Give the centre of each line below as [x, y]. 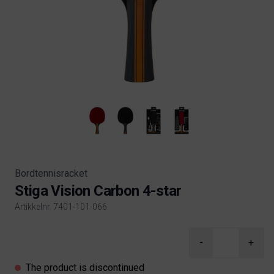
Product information [56, 234]
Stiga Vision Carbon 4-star [98, 191]
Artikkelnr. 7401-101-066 [61, 207]
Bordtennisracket [51, 173]
